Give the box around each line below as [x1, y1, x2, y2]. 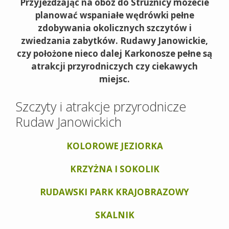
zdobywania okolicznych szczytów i [37, 22, 192, 34]
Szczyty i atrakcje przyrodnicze [15, 97, 186, 115]
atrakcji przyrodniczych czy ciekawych [31, 60, 198, 72]
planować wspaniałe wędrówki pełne [35, 9, 194, 21]
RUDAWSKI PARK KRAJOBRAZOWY [40, 186, 189, 198]
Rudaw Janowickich [15, 112, 122, 130]
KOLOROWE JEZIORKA [66, 140, 163, 152]
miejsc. [99, 73, 130, 85]
